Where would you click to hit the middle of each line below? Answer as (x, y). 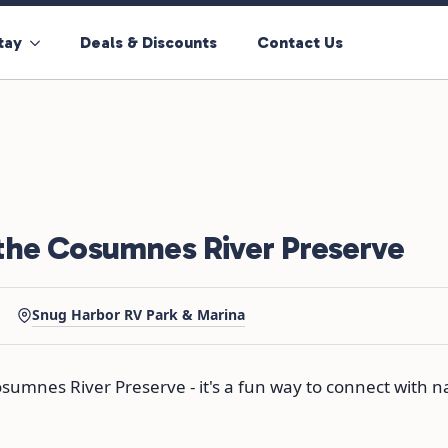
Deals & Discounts (149, 42)
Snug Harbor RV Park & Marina (138, 315)
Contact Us (300, 42)
